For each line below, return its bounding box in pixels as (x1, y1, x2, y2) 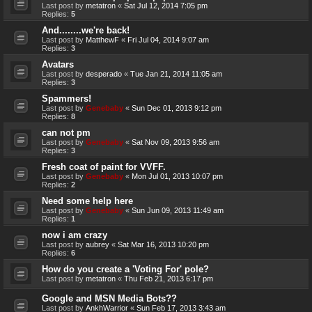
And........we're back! (42, 24, 130, 36)
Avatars (42, 58, 74, 70)
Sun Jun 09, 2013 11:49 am (132, 205, 224, 214)
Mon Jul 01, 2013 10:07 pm (132, 171, 223, 180)
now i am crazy (42, 229, 107, 240)
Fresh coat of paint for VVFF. (42, 161, 166, 172)
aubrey (86, 240, 109, 249)
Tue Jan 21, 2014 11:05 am (130, 69, 222, 78)
